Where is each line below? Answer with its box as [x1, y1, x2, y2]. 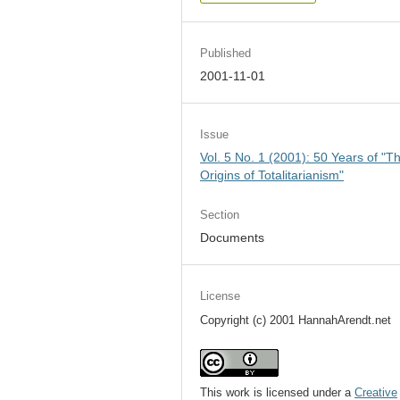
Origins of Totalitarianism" [200, 167, 345, 182]
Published [200, 46, 252, 60]
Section [200, 207, 240, 221]
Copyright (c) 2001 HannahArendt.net [200, 313, 392, 327]
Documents [200, 229, 265, 245]
